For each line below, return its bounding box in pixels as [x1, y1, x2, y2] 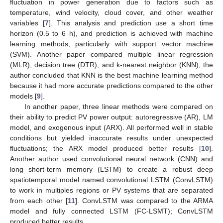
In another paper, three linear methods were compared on [24, 102, 213, 111]
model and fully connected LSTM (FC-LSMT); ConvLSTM [10, 207, 213, 215]
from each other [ [10, 196, 68, 205]
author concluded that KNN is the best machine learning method [10, 71, 213, 79]
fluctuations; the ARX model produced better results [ [10, 144, 201, 152]
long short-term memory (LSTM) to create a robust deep [10, 165, 213, 173]
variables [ [10, 18, 45, 27]
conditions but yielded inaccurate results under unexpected [10, 133, 213, 142]
